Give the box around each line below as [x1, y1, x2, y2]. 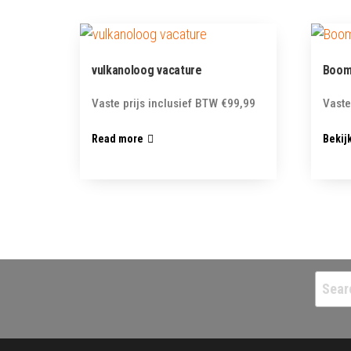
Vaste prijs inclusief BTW [92, 96, 218, 110]
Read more [92, 132, 143, 146]
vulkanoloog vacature [92, 62, 202, 78]
